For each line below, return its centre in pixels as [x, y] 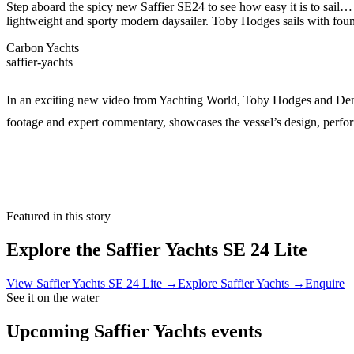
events [236, 331]
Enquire [325, 284]
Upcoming [48, 331]
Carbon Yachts [43, 47]
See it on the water [53, 298]
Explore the [54, 250]
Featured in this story [58, 217]
